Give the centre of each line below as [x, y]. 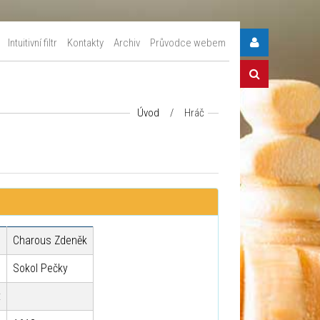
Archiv [127, 43]
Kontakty [85, 43]
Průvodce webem [188, 43]
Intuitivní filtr [32, 43]
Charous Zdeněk [50, 240]
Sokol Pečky [41, 268]
